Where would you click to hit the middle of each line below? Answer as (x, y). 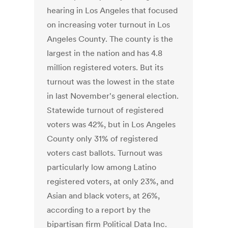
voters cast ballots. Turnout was (105, 153)
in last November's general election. (113, 96)
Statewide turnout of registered (105, 110)
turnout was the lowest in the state (111, 82)
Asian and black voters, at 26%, (104, 196)
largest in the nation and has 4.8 (105, 53)
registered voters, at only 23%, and (110, 181)
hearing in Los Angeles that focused (112, 10)
